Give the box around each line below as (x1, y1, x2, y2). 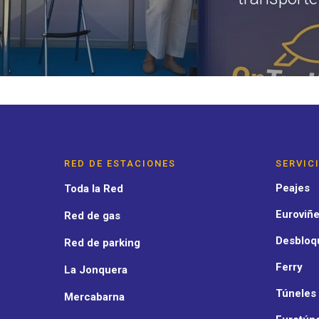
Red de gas (64, 209, 120, 223)
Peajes (275, 182, 310, 195)
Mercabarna (64, 291, 125, 304)
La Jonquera (64, 263, 127, 277)
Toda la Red (64, 182, 123, 196)
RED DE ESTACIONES (64, 158, 176, 169)
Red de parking (64, 236, 140, 250)
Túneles (275, 287, 316, 300)
